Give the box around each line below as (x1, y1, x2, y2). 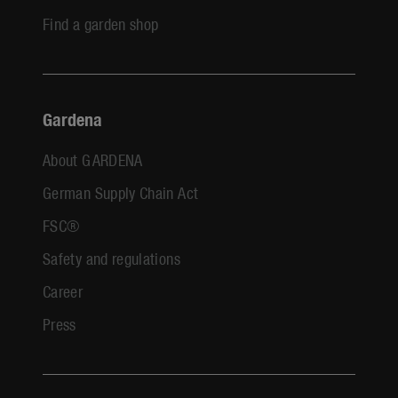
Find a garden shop (43, 12, 159, 35)
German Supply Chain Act (43, 180, 199, 203)
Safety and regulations (43, 246, 180, 269)
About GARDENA (43, 147, 143, 171)
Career (43, 279, 84, 302)
